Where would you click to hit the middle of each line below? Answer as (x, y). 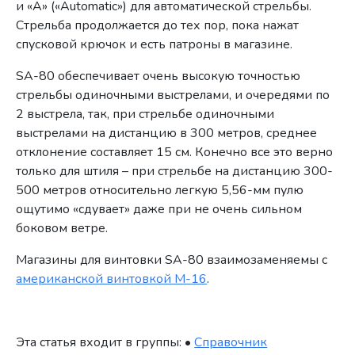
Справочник (231, 342)
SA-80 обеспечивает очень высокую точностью (158, 76)
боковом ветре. (62, 228)
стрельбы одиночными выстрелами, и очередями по (173, 95)
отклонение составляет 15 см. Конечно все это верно (175, 152)
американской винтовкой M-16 (112, 279)
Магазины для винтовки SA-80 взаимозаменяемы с (172, 260)
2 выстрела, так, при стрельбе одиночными (145, 114)
